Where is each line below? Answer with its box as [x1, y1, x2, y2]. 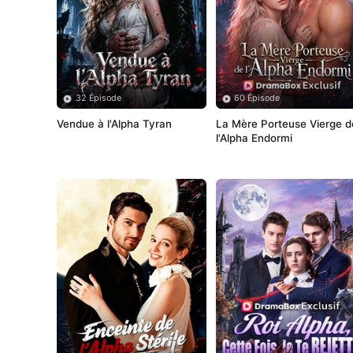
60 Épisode [234, 93, 281, 104]
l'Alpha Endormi [216, 132, 293, 145]
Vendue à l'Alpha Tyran [57, 117, 173, 131]
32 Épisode [75, 93, 121, 104]
